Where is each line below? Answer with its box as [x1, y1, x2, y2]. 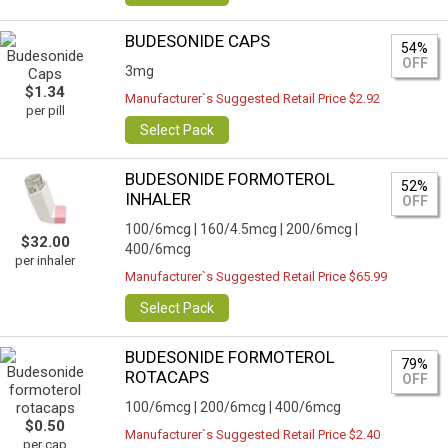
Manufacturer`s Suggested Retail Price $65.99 [125, 269, 388, 284]
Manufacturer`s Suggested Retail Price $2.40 [125, 427, 381, 442]
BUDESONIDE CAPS [125, 31, 271, 51]
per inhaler [15, 253, 75, 268]
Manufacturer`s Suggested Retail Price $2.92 [125, 91, 381, 106]
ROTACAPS [125, 367, 210, 387]
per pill [25, 103, 65, 118]
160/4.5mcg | [200, 221, 284, 237]
